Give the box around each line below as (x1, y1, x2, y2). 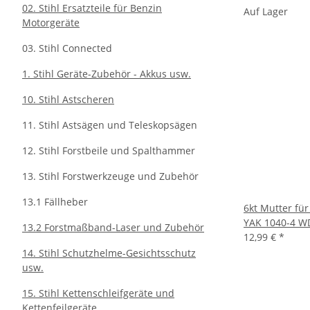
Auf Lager (244, 5, 288, 18)
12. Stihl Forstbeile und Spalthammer (22, 144, 195, 157)
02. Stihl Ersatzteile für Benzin (22, 1, 162, 15)
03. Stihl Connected (22, 42, 112, 55)
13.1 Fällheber (22, 195, 88, 208)
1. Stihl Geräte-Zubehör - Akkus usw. (22, 67, 191, 80)
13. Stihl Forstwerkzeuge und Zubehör (22, 170, 199, 183)
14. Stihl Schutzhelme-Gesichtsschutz (22, 246, 196, 259)
